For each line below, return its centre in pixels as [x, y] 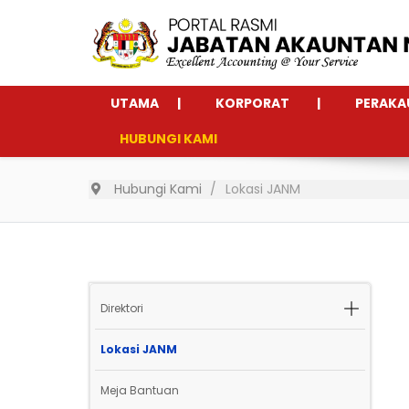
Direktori [122, 309]
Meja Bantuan [140, 391]
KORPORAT [252, 104]
